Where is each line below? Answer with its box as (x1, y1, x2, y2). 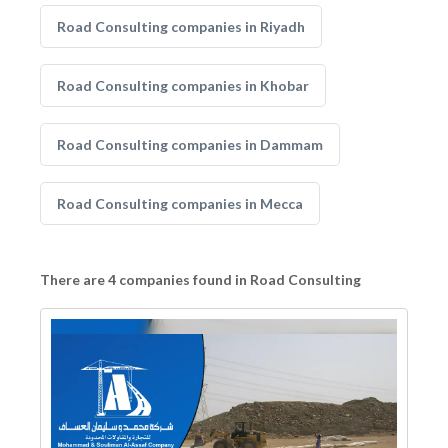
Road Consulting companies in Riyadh (57, 18, 305, 35)
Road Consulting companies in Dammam (57, 136, 323, 153)
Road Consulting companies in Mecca (57, 195, 303, 212)
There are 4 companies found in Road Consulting (40, 271, 361, 288)
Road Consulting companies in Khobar (57, 77, 309, 94)
